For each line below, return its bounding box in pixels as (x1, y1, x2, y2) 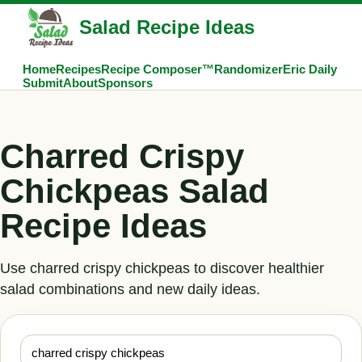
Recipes (56, 62, 101, 76)
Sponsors (98, 76, 153, 90)
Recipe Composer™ (101, 62, 214, 76)
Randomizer (214, 62, 283, 76)
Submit (23, 76, 63, 90)
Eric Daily (283, 62, 337, 76)
